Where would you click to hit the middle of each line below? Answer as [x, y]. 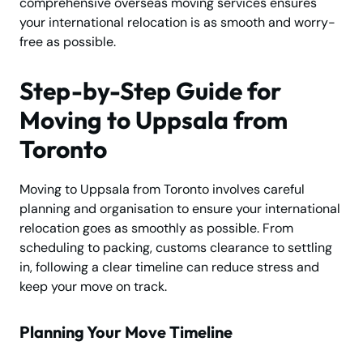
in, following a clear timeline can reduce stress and [169, 267]
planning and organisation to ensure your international [180, 208]
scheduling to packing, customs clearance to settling [176, 247]
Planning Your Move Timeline [126, 331]
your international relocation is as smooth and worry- [177, 22]
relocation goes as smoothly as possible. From [156, 228]
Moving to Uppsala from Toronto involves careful [162, 189]
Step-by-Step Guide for [150, 90]
